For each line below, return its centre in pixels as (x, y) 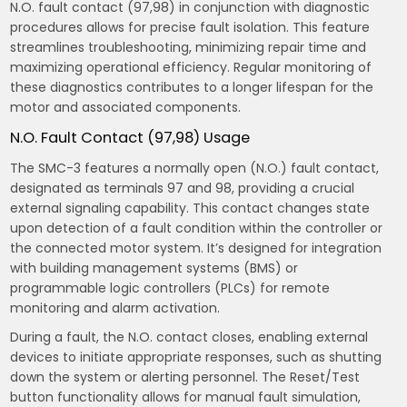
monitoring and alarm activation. (115, 308)
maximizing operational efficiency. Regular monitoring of (191, 68)
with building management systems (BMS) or (154, 268)
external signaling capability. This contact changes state (190, 208)
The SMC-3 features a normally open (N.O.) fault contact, (195, 169)
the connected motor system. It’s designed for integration (196, 248)
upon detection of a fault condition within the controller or (197, 228)
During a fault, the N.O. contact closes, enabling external (189, 338)
